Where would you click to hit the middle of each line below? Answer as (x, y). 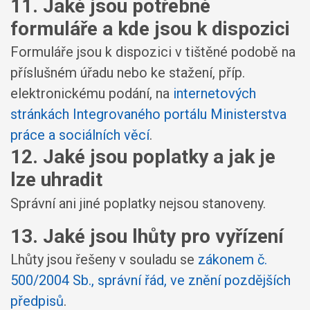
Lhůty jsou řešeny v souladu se (104, 259)
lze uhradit (56, 180)
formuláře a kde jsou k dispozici (150, 28)
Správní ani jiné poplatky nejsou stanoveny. (138, 203)
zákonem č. (232, 259)
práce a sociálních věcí (80, 135)
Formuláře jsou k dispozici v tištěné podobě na (153, 52)
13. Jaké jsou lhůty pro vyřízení (147, 236)
